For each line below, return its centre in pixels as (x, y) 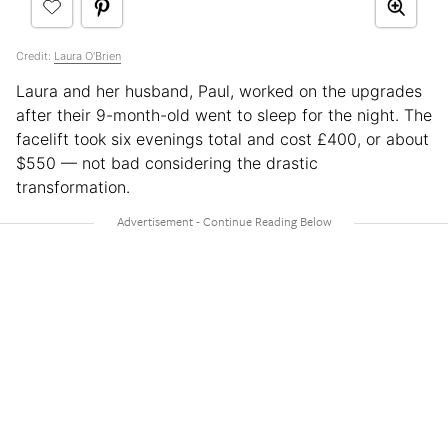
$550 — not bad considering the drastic (167, 162)
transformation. (73, 186)
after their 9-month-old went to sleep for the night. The (224, 114)
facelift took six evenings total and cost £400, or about (222, 138)
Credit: (35, 55)
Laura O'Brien (87, 55)
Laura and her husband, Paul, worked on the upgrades (219, 90)
